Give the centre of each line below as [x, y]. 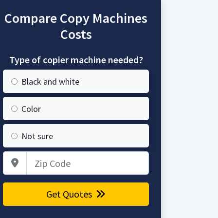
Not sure [37, 136]
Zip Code [90, 157]
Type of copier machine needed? [76, 60]
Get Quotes [70, 194]
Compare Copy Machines [76, 18]
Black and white [50, 82]
